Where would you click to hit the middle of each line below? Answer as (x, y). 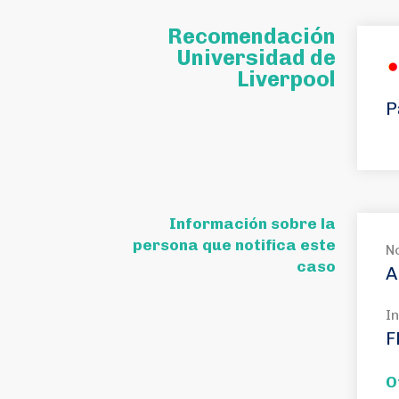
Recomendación (252, 36)
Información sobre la (252, 223)
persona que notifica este (234, 244)
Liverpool (286, 79)
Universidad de (256, 57)
